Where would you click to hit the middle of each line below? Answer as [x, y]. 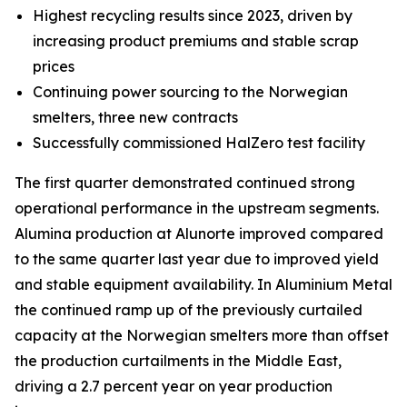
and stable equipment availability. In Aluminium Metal [203, 284]
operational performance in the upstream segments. [197, 208]
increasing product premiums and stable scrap [196, 41]
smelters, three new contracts [139, 117]
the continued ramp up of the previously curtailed [189, 310]
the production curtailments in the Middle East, [178, 361]
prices [57, 66]
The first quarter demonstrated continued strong [185, 183]
